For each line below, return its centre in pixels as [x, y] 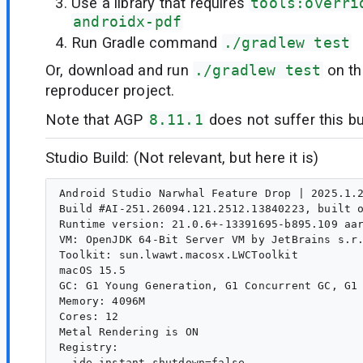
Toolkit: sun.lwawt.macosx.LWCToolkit [179, 254]
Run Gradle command [147, 43]
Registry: [89, 347]
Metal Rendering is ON [129, 331]
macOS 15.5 [92, 270]
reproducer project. [110, 91]
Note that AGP [96, 119]
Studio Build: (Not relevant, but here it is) [182, 157]
